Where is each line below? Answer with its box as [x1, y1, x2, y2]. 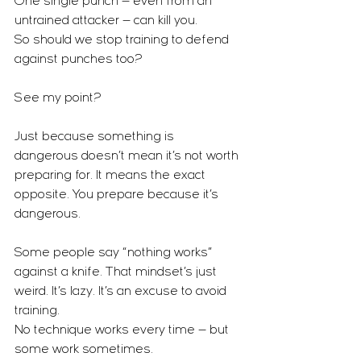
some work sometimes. [15, 343, 153, 356]
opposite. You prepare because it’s [15, 189, 222, 201]
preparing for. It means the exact [15, 169, 209, 182]
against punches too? [15, 53, 143, 66]
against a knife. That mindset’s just [15, 266, 220, 279]
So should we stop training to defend [15, 34, 232, 47]
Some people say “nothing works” [15, 247, 215, 259]
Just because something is [15, 131, 177, 143]
